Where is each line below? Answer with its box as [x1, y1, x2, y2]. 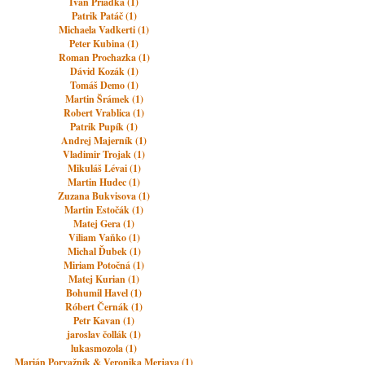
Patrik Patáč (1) [71, 9, 137, 23]
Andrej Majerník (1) [61, 134, 147, 147]
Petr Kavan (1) [73, 314, 135, 328]
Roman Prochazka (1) [58, 51, 150, 64]
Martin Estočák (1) [64, 203, 144, 217]
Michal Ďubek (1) [67, 244, 141, 258]
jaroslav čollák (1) [67, 328, 142, 341]
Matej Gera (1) [73, 217, 135, 231]
